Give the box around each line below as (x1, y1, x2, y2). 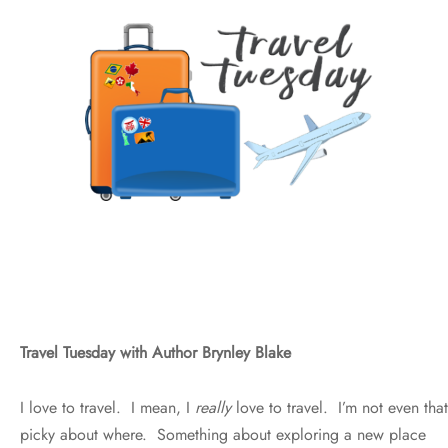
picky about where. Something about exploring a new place (20, 422, 426, 446)
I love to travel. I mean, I (20, 395, 195, 419)
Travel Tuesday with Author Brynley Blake (20, 340, 291, 364)
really (195, 395, 236, 419)
